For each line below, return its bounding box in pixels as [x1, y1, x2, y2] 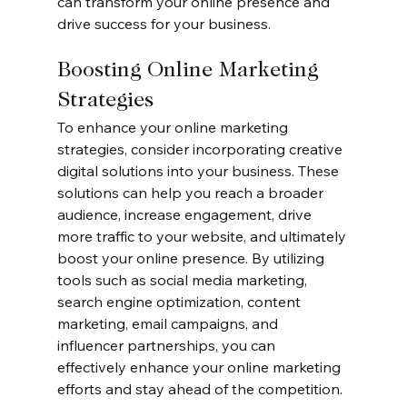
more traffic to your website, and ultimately [56, 227, 350, 246]
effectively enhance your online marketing [56, 358, 344, 377]
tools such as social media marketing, [56, 271, 311, 290]
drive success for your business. [56, 15, 271, 34]
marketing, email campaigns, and [56, 314, 282, 333]
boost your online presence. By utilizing [56, 249, 328, 268]
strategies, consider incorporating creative [56, 140, 346, 159]
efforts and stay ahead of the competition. [56, 380, 342, 399]
